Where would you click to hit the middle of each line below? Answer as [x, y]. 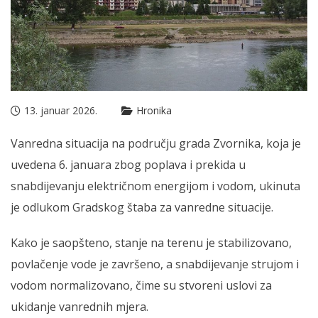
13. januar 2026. [61, 110]
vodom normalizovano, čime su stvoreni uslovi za [141, 285]
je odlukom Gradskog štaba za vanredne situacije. [142, 207]
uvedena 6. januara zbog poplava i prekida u [128, 164]
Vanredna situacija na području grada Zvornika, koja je [156, 143]
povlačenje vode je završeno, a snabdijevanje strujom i [155, 264]
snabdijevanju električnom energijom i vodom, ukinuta [155, 186]
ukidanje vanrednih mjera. [79, 306]
